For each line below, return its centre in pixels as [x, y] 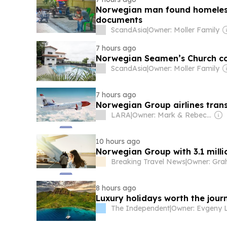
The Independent [141, 209]
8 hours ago [116, 188]
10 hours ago [118, 142]
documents [119, 20]
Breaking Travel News [148, 162]
